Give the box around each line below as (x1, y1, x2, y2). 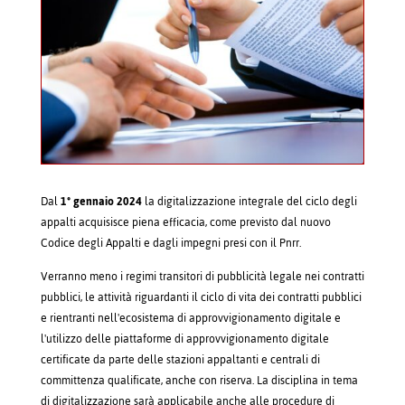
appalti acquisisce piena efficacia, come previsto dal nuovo (40, 211, 331, 233)
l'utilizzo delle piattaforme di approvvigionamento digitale (40, 327, 329, 350)
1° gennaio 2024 (60, 190, 142, 212)
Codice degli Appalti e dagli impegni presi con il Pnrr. (40, 231, 301, 254)
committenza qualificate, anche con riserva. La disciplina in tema (40, 369, 358, 391)
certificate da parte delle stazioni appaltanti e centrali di (40, 348, 320, 371)
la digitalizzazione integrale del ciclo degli (141, 190, 357, 212)
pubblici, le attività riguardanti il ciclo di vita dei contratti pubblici (40, 286, 362, 308)
